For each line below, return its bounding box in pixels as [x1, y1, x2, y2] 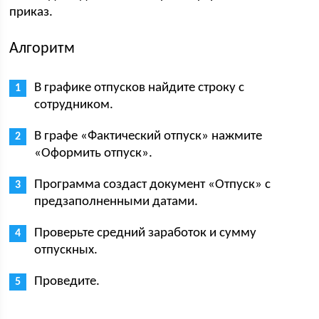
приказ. [9, 6, 53, 19]
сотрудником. [34, 98, 114, 112]
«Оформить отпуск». [34, 147, 153, 160]
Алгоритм [9, 41, 75, 57]
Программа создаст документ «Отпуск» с [34, 178, 271, 192]
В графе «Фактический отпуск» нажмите [34, 130, 263, 143]
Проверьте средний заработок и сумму [34, 226, 257, 240]
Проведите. [34, 275, 100, 288]
